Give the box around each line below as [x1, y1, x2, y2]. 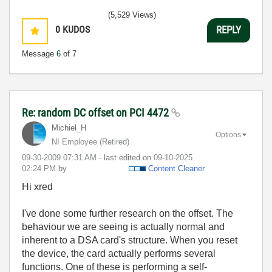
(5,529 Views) [108, 10, 156, 19]
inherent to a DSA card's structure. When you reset [22, 234, 237, 245]
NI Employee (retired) [52, 137, 129, 146]
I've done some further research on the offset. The [22, 208, 233, 219]
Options [216, 130, 241, 139]
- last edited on [99, 152, 154, 162]
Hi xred [22, 181, 53, 192]
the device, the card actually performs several [22, 248, 216, 259]
